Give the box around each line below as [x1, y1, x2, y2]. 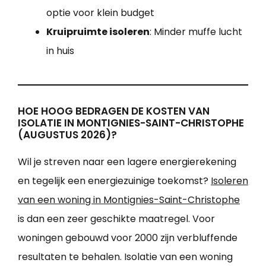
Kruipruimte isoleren [46, 25, 150, 39]
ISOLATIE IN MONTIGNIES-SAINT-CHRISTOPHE [18, 116, 244, 131]
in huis [46, 44, 74, 58]
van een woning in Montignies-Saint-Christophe [18, 193, 240, 207]
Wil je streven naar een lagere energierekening [18, 155, 236, 169]
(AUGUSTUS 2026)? [18, 128, 117, 142]
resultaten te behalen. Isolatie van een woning [18, 250, 233, 264]
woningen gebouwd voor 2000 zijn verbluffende [18, 231, 237, 245]
